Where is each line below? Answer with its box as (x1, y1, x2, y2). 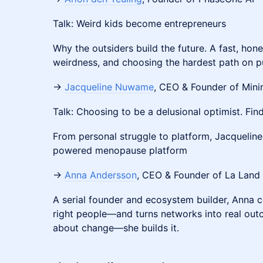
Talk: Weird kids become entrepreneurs (53, 18, 226, 29)
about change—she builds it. (53, 222, 179, 234)
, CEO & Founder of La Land (137, 169, 260, 181)
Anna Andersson (65, 169, 137, 181)
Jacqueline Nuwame (65, 81, 154, 93)
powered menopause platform (53, 144, 187, 156)
